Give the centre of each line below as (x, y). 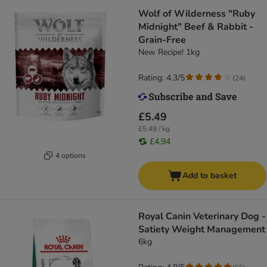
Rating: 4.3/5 (162, 78)
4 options (71, 155)
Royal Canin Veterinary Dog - (202, 217)
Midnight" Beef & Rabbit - (196, 27)
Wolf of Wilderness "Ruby (197, 14)
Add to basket (209, 176)
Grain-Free (162, 40)
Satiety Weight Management (202, 230)
